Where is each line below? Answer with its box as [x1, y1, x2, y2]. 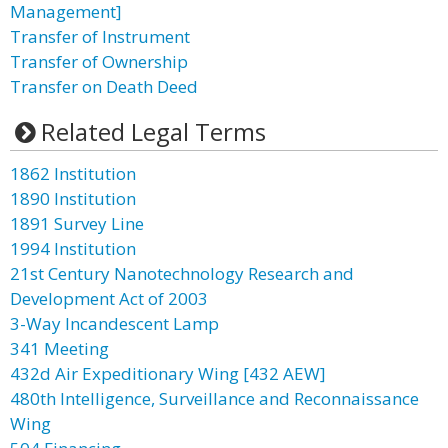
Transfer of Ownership [10, 50, 188, 73]
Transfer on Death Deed [10, 75, 198, 98]
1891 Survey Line [10, 212, 144, 235]
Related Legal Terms [40, 115, 266, 148]
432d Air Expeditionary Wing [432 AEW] [10, 362, 326, 385]
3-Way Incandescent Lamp [10, 312, 219, 335]
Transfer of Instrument [10, 25, 190, 48]
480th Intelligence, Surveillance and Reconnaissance [10, 387, 419, 410]
